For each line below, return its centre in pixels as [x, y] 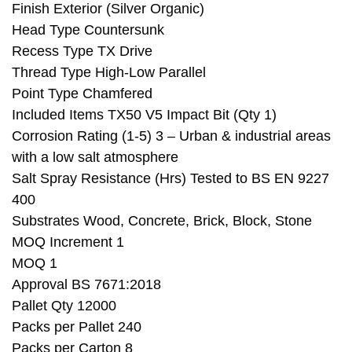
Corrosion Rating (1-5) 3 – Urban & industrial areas [171, 136]
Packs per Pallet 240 [77, 326]
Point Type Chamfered [82, 93]
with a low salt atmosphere [95, 157]
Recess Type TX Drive [82, 51]
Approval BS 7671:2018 [86, 284]
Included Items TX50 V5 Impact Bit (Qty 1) [144, 114]
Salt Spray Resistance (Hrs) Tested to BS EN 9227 [170, 178]
